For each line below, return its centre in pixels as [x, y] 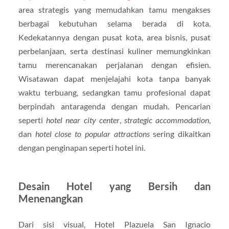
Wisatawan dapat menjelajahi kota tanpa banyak [114, 79]
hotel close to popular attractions [92, 134]
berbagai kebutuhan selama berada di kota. [114, 24]
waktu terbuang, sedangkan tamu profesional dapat [114, 93]
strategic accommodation [167, 120]
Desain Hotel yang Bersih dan [114, 186]
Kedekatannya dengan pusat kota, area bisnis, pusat [114, 37]
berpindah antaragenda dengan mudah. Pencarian [114, 106]
